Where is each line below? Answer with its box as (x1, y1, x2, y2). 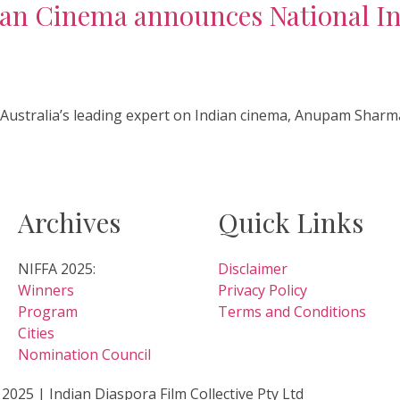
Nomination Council (18, 345, 151, 364)
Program (18, 302, 78, 321)
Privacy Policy (218, 280, 307, 300)
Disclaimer (218, 259, 287, 279)
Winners (18, 280, 74, 300)
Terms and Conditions (218, 302, 366, 321)
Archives (18, 204, 121, 240)
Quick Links (218, 204, 363, 240)
